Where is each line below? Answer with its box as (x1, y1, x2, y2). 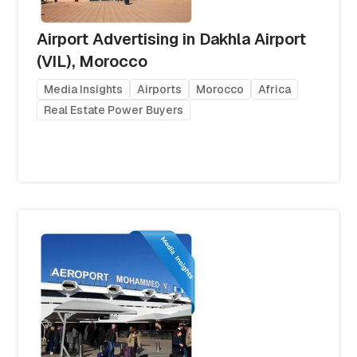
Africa (258, 81, 292, 96)
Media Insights (44, 81, 124, 96)
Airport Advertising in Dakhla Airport (37, 28, 307, 49)
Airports (137, 81, 182, 96)
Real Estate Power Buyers (44, 102, 184, 117)
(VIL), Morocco (37, 50, 148, 72)
